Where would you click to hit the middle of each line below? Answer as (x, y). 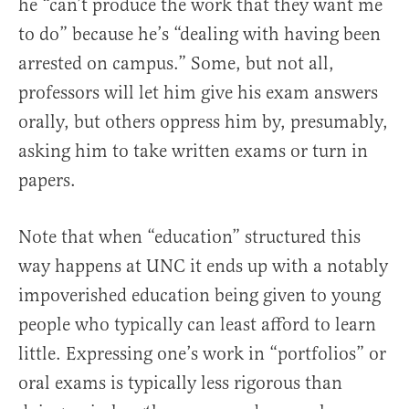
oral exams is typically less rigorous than (180, 383)
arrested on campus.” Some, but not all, (176, 64)
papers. (47, 181)
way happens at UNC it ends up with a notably (203, 267)
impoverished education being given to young (199, 296)
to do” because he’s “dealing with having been (199, 35)
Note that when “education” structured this (189, 237)
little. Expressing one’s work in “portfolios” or (202, 354)
